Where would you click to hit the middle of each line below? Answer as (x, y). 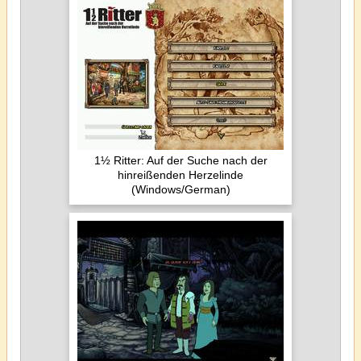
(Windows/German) (180, 189)
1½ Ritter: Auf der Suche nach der (180, 160)
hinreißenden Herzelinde (180, 175)
